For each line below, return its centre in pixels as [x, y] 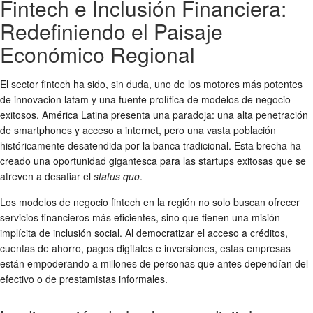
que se [290, 160]
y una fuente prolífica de [145, 99]
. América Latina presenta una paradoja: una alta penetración [172, 114]
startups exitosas [236, 160]
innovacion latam [51, 99]
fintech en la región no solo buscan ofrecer [204, 202]
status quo [117, 176]
